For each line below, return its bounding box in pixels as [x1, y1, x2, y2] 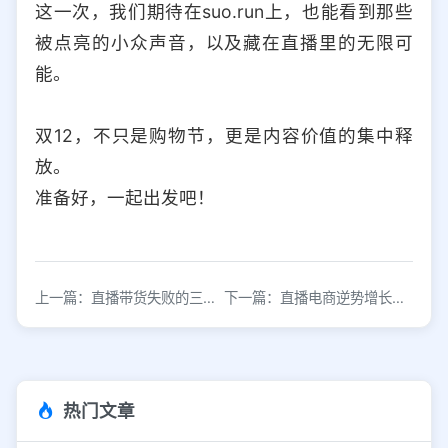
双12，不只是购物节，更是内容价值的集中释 [35, 125, 413, 147]
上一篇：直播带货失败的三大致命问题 [203, 289, 215, 307]
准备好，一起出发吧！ [35, 187, 215, 209]
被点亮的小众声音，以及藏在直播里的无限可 [35, 32, 413, 54]
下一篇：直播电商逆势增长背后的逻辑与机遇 [392, 289, 404, 307]
